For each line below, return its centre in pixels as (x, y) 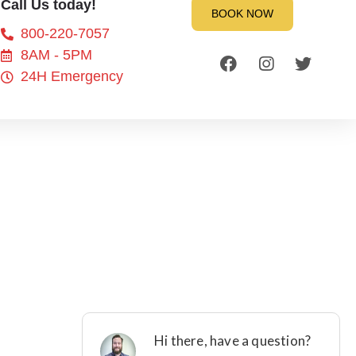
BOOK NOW (243, 14)
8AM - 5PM (57, 55)
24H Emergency (72, 76)
